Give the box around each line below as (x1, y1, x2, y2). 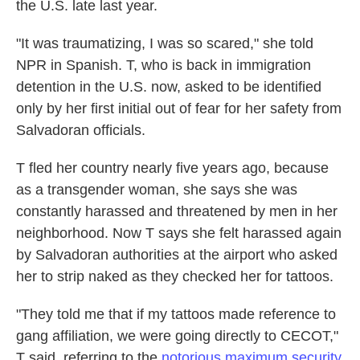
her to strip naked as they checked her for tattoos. (16, 268, 333, 285)
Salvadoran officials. (16, 122, 145, 139)
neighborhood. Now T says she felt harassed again (16, 225, 342, 242)
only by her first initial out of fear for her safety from (16, 100, 342, 117)
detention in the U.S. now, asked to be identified (16, 79, 321, 96)
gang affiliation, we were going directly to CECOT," (16, 328, 338, 345)
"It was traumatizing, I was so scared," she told (16, 35, 313, 52)
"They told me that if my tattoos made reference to (16, 306, 336, 323)
